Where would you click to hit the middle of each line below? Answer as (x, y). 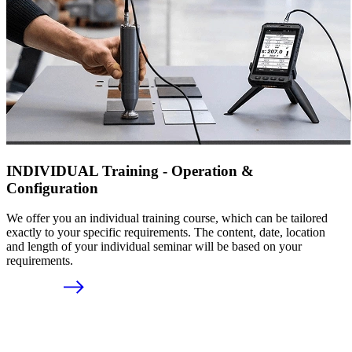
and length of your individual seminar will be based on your (154, 247)
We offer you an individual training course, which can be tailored (167, 218)
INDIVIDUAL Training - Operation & (130, 170)
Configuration (52, 188)
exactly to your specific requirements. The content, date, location (166, 233)
